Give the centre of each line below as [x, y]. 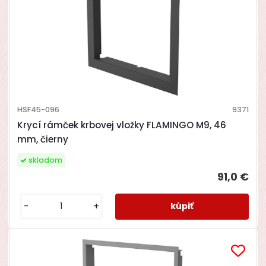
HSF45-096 [38, 110]
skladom [45, 160]
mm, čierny [42, 140]
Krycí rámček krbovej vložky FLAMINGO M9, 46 [121, 125]
